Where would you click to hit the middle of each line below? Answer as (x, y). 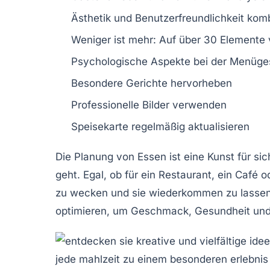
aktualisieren (219, 126)
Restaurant (185, 174)
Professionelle (107, 105)
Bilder (156, 105)
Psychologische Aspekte (131, 61)
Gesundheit (222, 211)
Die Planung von (96, 156)
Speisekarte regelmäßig (130, 126)
